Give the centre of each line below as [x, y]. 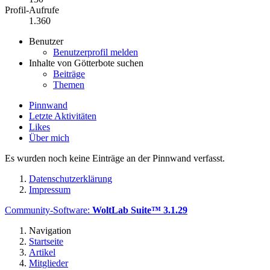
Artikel [42, 252]
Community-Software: [49, 210]
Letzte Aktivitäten [63, 116]
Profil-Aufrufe [32, 10]
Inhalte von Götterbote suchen [86, 63]
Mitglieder [49, 263]
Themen [69, 84]
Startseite [46, 241]
